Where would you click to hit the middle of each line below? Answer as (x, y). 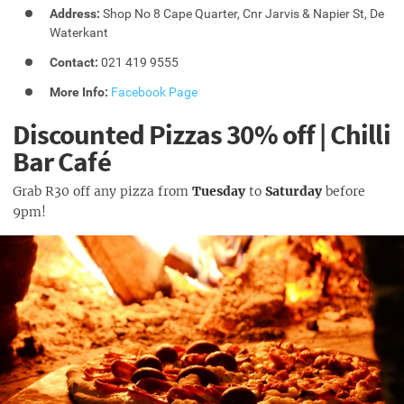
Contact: (74, 62)
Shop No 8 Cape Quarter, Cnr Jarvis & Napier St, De (243, 14)
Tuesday (220, 192)
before (344, 192)
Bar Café (62, 161)
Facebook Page (155, 92)
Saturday (292, 192)
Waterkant (79, 33)
